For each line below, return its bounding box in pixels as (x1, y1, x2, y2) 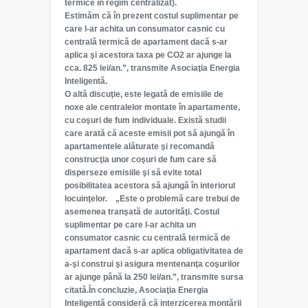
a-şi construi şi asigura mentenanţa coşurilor (65, 259, 240, 269)
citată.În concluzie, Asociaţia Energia (65, 285, 208, 295)
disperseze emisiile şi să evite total (65, 168, 201, 177)
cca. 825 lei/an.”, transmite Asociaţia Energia (65, 63, 240, 73)
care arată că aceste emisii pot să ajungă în (65, 129, 234, 138)
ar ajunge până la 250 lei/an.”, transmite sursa (65, 272, 243, 282)
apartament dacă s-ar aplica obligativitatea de (65, 246, 243, 256)
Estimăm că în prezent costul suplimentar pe (65, 11, 239, 21)
